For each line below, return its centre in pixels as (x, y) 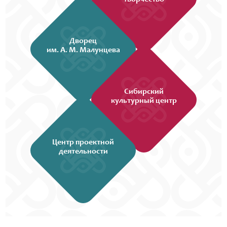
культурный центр (144, 101)
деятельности (83, 151)
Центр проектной (83, 142)
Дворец (83, 41)
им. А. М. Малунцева (83, 50)
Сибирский (144, 91)
